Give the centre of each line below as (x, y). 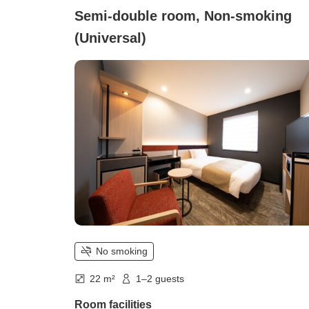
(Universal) (110, 38)
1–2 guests (160, 278)
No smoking (122, 251)
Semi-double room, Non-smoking (183, 16)
